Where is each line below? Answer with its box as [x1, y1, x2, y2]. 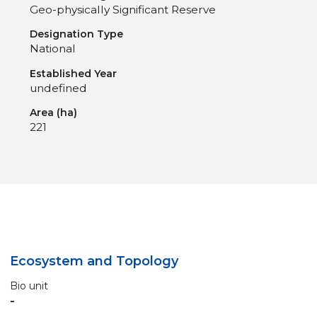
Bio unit [10, 279, 48, 292]
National [30, 42, 76, 56]
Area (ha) [30, 105, 77, 119]
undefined [30, 81, 87, 95]
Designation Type [30, 28, 123, 41]
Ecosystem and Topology [10, 253, 178, 269]
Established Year [30, 67, 117, 80]
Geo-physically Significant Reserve [30, 2, 216, 16]
